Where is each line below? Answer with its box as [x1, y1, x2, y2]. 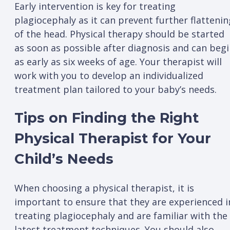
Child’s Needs [14, 150, 113, 168]
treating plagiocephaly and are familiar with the [14, 209, 227, 222]
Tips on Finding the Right [14, 109, 199, 127]
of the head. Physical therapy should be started [14, 28, 224, 41]
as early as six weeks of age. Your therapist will [14, 55, 222, 68]
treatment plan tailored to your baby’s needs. [14, 83, 217, 96]
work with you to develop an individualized [14, 69, 203, 82]
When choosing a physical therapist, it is [14, 181, 194, 194]
